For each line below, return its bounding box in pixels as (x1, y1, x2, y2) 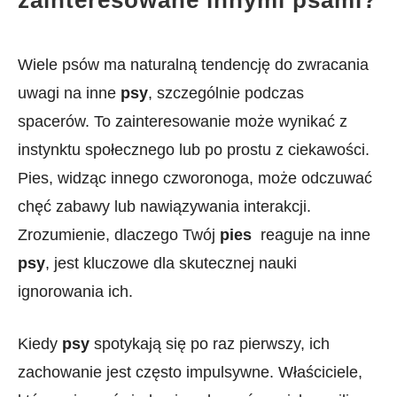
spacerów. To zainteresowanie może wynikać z (18, 113, 347, 130)
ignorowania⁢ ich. (18, 283, 133, 300)
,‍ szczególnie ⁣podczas (148, 84, 304, 102)
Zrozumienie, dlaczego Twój (18, 226, 220, 244)
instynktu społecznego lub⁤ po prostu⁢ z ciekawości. (18, 141, 370, 159)
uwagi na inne (18, 84, 121, 102)
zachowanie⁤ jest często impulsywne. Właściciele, (18, 363, 362, 381)
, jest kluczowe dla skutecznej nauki (45, 254, 297, 272)
